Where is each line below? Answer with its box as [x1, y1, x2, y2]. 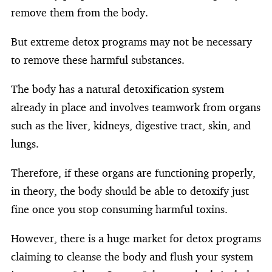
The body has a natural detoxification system [11, 82, 224, 95]
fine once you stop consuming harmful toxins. [11, 202, 228, 216]
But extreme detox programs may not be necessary [11, 35, 252, 48]
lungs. [11, 137, 39, 150]
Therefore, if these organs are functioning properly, [11, 166, 256, 179]
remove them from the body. [11, 5, 148, 19]
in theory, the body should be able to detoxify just [11, 184, 249, 197]
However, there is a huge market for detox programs [11, 231, 261, 245]
